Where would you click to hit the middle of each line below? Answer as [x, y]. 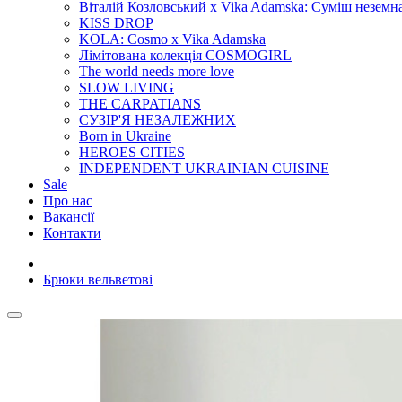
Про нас [68, 201]
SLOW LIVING [127, 87]
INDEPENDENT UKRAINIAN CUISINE [204, 168]
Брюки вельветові [98, 280]
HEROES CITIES [132, 152]
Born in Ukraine [125, 136]
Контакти [72, 233]
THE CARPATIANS [140, 104]
